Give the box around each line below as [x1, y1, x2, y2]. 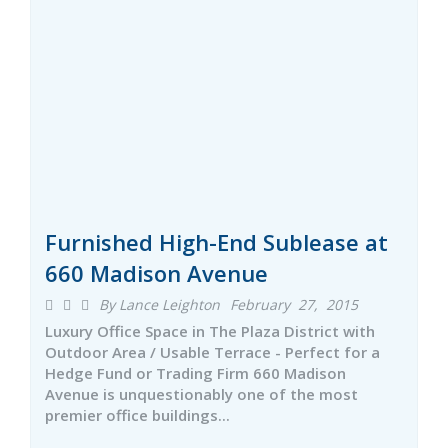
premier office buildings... [45, 405, 230, 425]
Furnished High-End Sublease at [45, 227, 388, 257]
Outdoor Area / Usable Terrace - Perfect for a [45, 342, 380, 362]
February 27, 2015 [230, 295, 358, 314]
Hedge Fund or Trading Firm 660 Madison [45, 363, 346, 383]
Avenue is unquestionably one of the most [45, 384, 358, 404]
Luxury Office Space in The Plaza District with [45, 321, 375, 341]
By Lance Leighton [99, 295, 220, 314]
